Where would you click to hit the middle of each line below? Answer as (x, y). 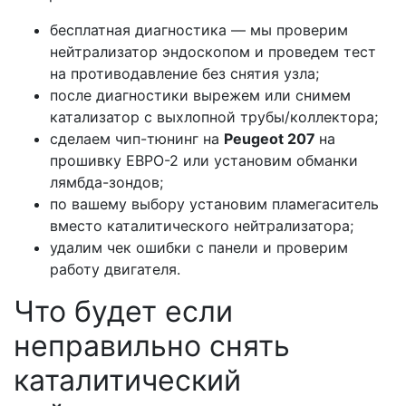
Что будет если (123, 312)
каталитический (127, 381)
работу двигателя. (117, 270)
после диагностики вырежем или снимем (200, 96)
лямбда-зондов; (106, 183)
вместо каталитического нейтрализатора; (202, 226)
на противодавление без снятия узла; (184, 74)
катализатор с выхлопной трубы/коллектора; (214, 117)
